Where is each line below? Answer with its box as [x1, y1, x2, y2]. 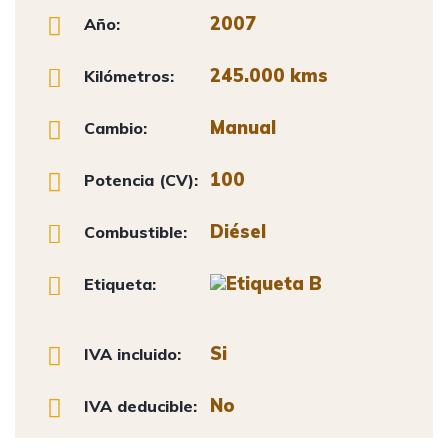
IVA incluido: [84, 344, 182, 364]
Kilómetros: [84, 66, 175, 86]
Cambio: [84, 118, 148, 138]
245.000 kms [209, 64, 328, 87]
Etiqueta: [84, 274, 157, 294]
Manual [209, 116, 276, 139]
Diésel [209, 220, 266, 243]
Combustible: [84, 222, 188, 242]
